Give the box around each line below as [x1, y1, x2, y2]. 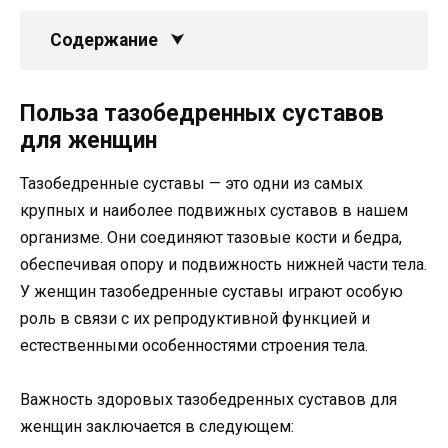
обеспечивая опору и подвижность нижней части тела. [20, 254, 427, 274]
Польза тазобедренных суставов [20, 99, 384, 127]
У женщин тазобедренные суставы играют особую [20, 281, 403, 301]
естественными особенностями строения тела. [20, 335, 368, 355]
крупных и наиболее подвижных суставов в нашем [20, 200, 408, 220]
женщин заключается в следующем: [20, 417, 294, 437]
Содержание [50, 29, 158, 50]
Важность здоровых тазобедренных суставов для [20, 390, 397, 410]
